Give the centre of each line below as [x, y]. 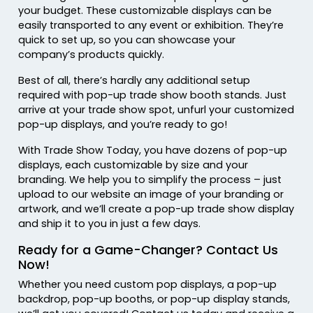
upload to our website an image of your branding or [151, 195]
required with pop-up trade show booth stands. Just [153, 95]
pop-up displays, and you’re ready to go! [124, 125]
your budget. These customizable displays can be [145, 11]
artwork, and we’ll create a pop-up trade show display [156, 209]
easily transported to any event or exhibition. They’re [151, 26]
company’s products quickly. [92, 55]
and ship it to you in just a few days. [111, 224]
